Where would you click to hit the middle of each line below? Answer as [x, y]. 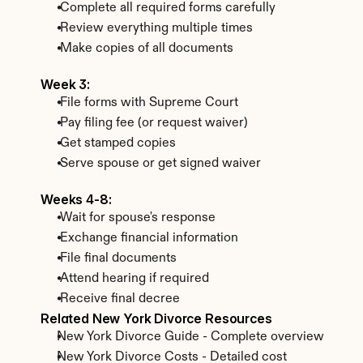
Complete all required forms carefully [168, 8]
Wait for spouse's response [138, 218]
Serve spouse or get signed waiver [160, 164]
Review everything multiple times [156, 28]
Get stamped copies [118, 143]
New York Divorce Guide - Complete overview [190, 337]
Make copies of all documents [147, 49]
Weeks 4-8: [76, 199]
